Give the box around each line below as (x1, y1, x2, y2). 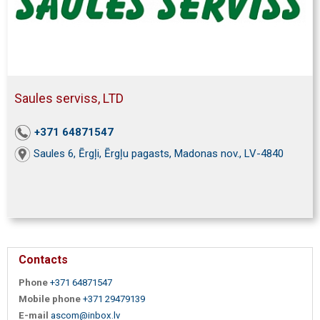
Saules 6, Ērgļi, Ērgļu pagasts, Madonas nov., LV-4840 (34, 146, 284, 160)
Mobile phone (19, 293, 81, 304)
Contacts (19, 252, 68, 266)
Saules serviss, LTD (14, 90, 124, 106)
